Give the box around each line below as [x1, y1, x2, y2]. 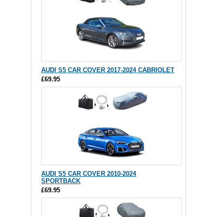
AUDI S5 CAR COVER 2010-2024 [41, 170, 136, 178]
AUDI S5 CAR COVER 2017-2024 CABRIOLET [41, 66, 174, 74]
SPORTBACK [41, 177, 80, 185]
